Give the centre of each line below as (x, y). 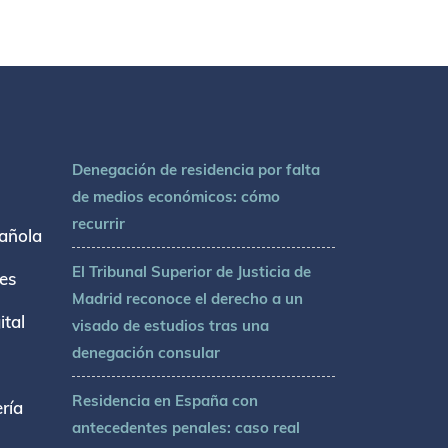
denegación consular (146, 353)
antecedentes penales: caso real (186, 428)
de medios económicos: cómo (176, 197)
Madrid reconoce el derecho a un (188, 299)
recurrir (99, 224)
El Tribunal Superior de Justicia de (192, 272)
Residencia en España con (165, 401)
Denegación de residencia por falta (196, 170)
